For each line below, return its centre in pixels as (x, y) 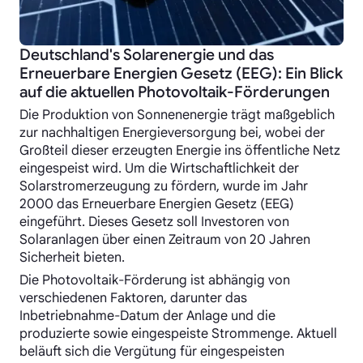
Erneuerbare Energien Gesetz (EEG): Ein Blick (181, 73)
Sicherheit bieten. (72, 258)
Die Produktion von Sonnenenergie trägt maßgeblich (177, 115)
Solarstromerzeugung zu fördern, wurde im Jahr (164, 186)
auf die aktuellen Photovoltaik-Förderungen (175, 92)
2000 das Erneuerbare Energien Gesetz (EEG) (157, 204)
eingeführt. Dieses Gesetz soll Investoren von (154, 222)
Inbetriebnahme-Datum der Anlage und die (147, 316)
